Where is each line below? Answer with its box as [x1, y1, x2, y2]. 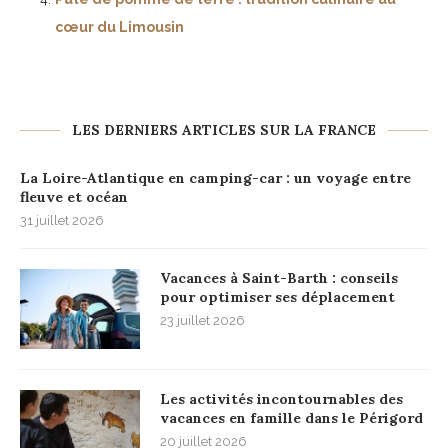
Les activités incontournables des [160, 389, 403, 408]
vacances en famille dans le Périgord [160, 408, 423, 427]
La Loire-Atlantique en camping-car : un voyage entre [20, 168, 411, 187]
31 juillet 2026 [20, 212, 104, 228]
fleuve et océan [20, 187, 128, 206]
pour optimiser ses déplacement [160, 287, 395, 306]
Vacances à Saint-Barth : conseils [160, 268, 398, 287]
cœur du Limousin [55, 18, 184, 35]
